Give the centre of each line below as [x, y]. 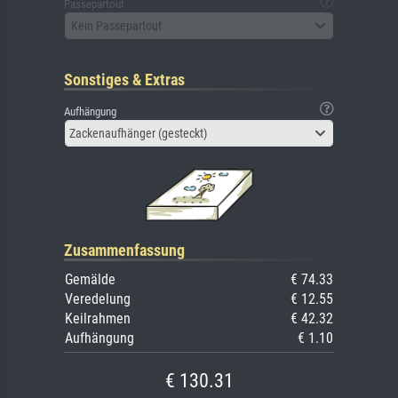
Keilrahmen [98, 319]
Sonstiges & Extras [124, 80]
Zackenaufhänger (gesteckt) [138, 134]
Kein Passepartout [116, 25]
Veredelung [98, 299]
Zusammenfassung [124, 251]
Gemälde [90, 280]
